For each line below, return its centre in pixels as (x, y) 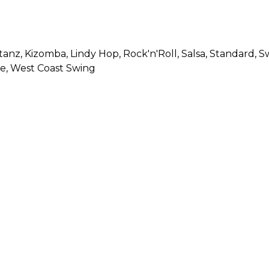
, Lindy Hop (92, 54)
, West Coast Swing (51, 68)
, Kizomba (43, 54)
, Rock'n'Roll (148, 54)
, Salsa (191, 54)
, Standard (230, 54)
